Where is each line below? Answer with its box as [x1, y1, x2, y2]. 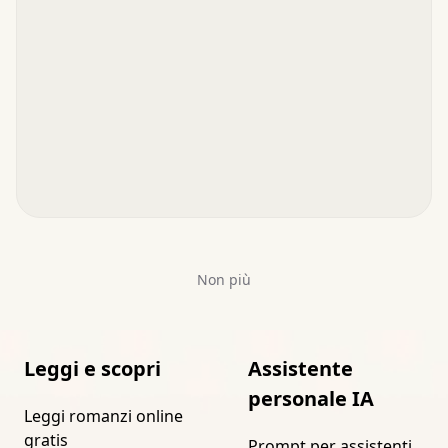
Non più [197, 269, 251, 289]
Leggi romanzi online [24, 404, 183, 427]
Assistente [248, 354, 353, 382]
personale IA [248, 384, 374, 412]
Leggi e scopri [24, 354, 161, 382]
